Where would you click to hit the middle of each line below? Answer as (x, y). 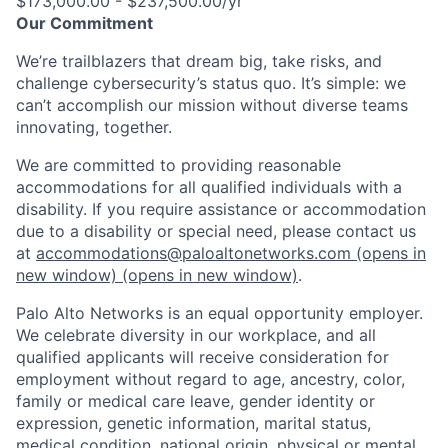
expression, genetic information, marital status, (193, 422)
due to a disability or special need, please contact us (216, 230)
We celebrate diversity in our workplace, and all (196, 334)
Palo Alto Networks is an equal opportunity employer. (219, 312)
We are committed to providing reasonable (178, 164)
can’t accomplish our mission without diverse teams (212, 104)
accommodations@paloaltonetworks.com (193, 252)
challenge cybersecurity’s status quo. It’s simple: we (211, 82)
